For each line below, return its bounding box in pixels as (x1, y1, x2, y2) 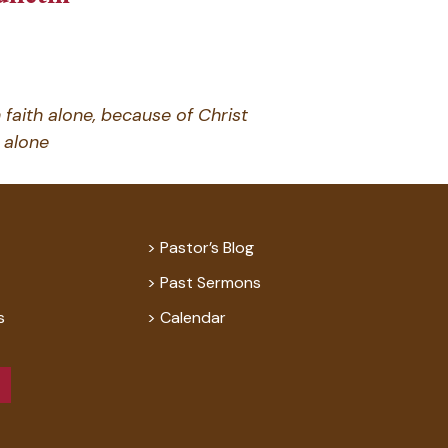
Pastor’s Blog (160, 237, 255, 259)
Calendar (160, 307, 227, 329)
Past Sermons (160, 272, 262, 294)
